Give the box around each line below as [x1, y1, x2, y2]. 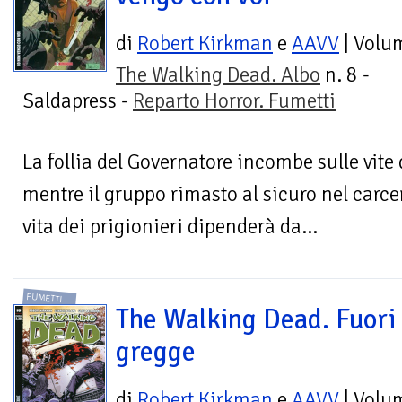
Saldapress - [22, 87, 133, 114]
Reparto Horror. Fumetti [133, 87, 336, 114]
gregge [116, 335, 196, 370]
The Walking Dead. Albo [116, 61, 320, 88]
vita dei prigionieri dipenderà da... [22, 213, 318, 240]
